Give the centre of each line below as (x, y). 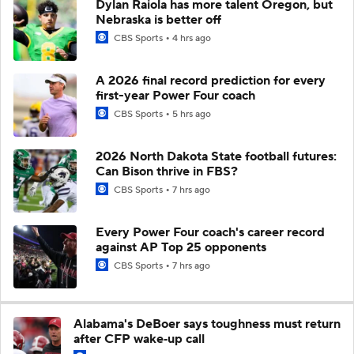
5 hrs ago (192, 114)
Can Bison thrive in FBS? (167, 171)
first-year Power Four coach (175, 95)
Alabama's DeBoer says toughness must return (207, 324)
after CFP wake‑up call (139, 339)
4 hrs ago (192, 38)
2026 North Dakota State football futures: (216, 156)
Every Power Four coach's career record (210, 232)
